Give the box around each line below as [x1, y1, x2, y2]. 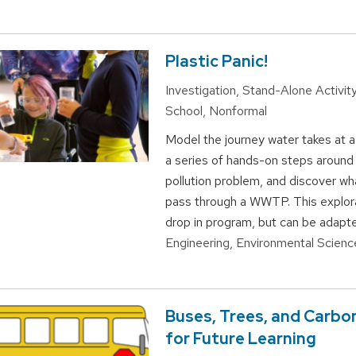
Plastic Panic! [164, 51, 268, 72]
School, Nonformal [164, 103, 267, 120]
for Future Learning [164, 328, 316, 350]
